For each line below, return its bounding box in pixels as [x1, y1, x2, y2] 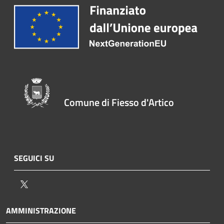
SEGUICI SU [14, 152, 54, 164]
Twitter [29, 178, 54, 190]
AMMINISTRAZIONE [6, 204, 76, 216]
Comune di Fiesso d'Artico [64, 94, 174, 110]
